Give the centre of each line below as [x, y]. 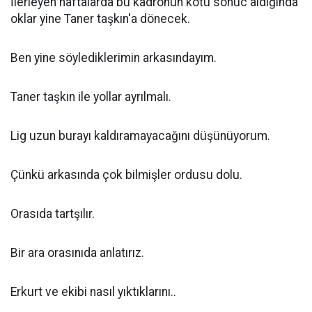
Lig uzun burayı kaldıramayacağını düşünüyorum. [140, 136]
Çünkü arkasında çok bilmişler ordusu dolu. [126, 175]
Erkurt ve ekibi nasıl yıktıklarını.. [93, 292]
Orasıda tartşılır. [53, 214]
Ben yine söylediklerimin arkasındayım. [114, 58]
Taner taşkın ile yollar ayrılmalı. [91, 97]
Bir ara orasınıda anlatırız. [77, 253]
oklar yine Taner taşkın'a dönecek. [100, 19]
